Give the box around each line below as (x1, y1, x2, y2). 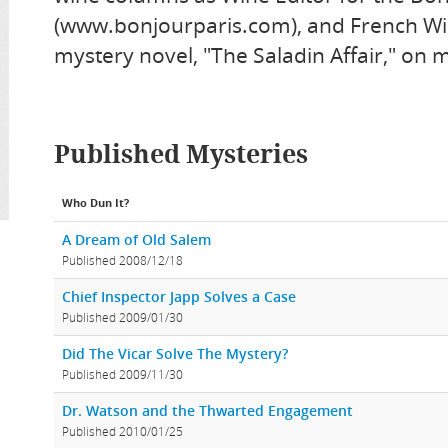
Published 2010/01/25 (62, 423, 183, 440)
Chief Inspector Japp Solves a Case (62, 287, 296, 307)
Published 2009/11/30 (62, 366, 183, 383)
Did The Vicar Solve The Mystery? (62, 344, 288, 364)
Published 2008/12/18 (62, 252, 183, 269)
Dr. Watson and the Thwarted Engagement (62, 401, 353, 421)
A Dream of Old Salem (62, 230, 211, 250)
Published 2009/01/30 (62, 309, 183, 326)
